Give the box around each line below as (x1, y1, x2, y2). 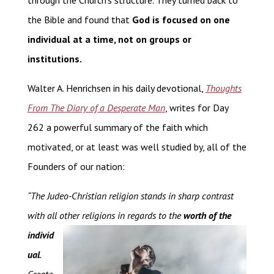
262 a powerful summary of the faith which (27, 121, 208, 134)
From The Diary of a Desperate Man (27, 102, 165, 114)
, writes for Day (165, 102, 228, 114)
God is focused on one (129, 13, 230, 26)
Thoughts (205, 82, 242, 95)
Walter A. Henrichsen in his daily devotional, (27, 82, 206, 95)
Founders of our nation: (27, 160, 125, 173)
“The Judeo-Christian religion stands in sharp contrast (27, 190, 234, 202)
